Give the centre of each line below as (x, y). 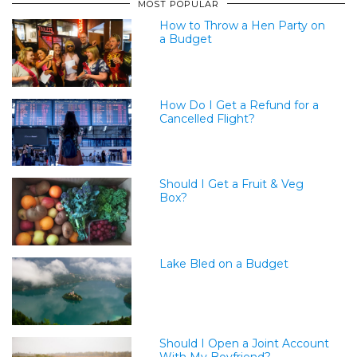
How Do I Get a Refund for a (239, 105)
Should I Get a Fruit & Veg (231, 184)
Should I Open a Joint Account (244, 343)
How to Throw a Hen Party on (242, 26)
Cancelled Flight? (207, 118)
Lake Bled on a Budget (224, 263)
